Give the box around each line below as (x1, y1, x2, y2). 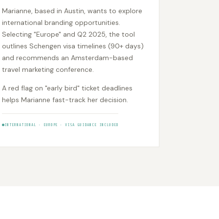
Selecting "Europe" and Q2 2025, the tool (2, 30, 135, 39)
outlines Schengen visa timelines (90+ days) (2, 42, 144, 51)
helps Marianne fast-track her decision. (2, 95, 129, 105)
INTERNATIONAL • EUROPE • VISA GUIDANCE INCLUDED (4, 123, 119, 128)
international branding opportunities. (2, 18, 121, 27)
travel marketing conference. (2, 65, 94, 74)
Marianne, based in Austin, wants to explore (2, 6, 143, 16)
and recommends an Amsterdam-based (2, 53, 133, 63)
